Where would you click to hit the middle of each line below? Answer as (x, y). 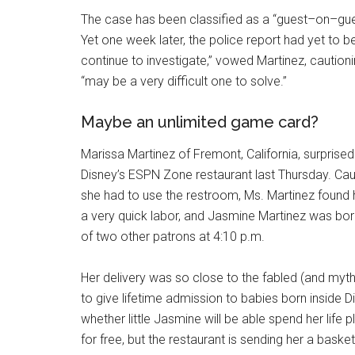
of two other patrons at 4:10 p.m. (173, 236)
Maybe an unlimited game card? (200, 122)
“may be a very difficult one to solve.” (184, 81)
